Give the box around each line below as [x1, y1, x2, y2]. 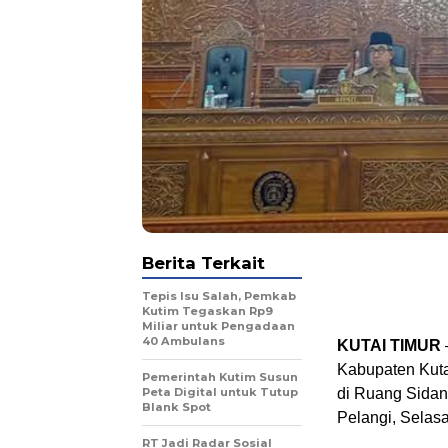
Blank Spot [142, 400, 211, 415]
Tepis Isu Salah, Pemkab [142, 289, 296, 304]
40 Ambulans [142, 334, 225, 349]
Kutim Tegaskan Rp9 [142, 304, 273, 319]
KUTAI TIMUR [337, 337, 441, 355]
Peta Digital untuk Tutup [142, 385, 298, 400]
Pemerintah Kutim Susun [142, 370, 298, 385]
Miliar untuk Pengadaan [142, 319, 295, 334]
